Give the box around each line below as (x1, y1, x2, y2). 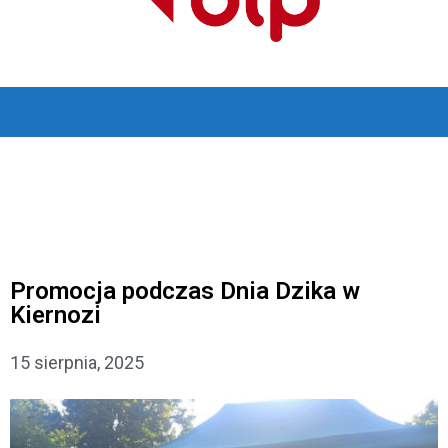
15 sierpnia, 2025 (10, 351, 144, 373)
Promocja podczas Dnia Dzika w (10, 276, 360, 305)
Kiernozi (10, 300, 101, 329)
